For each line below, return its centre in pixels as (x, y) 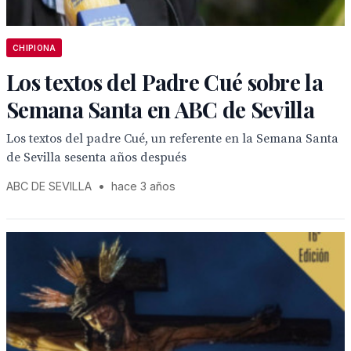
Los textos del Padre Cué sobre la (165, 82)
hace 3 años (143, 186)
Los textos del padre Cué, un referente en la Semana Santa (172, 139)
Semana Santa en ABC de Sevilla (160, 109)
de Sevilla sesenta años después (96, 157)
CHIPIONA (34, 48)
